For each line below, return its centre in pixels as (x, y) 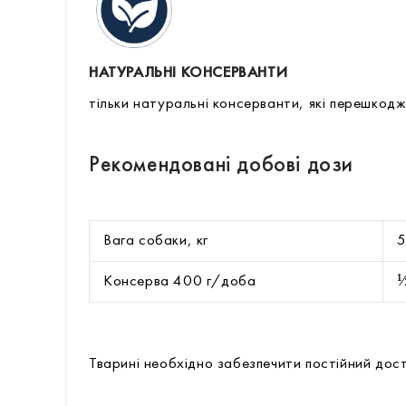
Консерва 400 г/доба (180, 281)
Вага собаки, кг (156, 241)
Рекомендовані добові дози (224, 165)
